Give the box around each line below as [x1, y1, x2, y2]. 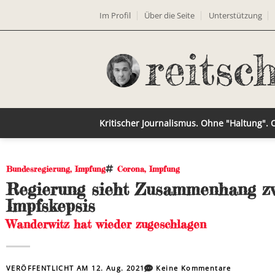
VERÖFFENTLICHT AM [6, 263, 92, 273]
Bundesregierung [6, 164, 70, 174]
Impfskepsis [6, 195, 95, 216]
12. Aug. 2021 [91, 263, 145, 273]
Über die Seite [144, 9, 195, 21]
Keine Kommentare [156, 263, 231, 273]
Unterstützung [208, 9, 262, 21]
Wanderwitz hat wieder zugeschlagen [6, 217, 206, 231]
